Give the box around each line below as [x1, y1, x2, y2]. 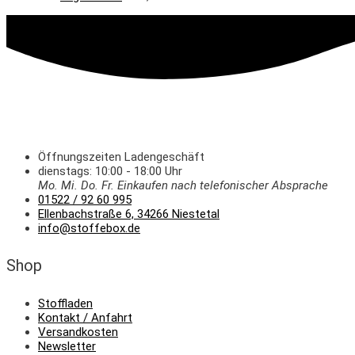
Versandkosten [38, 324, 118, 339]
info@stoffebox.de [38, 220, 140, 235]
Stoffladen [38, 296, 93, 311]
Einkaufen [114, 177, 171, 193]
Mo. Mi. [38, 177, 78, 193]
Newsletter [38, 338, 96, 353]
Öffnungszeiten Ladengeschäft [38, 149, 204, 164]
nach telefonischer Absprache [171, 177, 328, 193]
